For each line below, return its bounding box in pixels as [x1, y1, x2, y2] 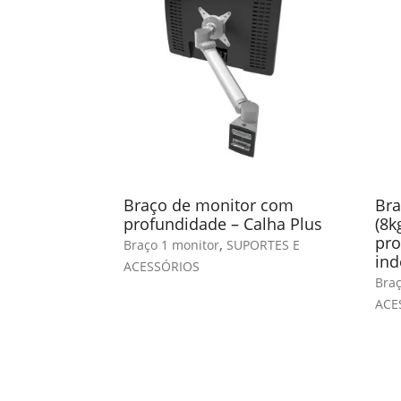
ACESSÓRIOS [124, 258, 200, 276]
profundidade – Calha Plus [124, 213, 322, 235]
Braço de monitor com [124, 194, 294, 217]
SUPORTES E [226, 236, 300, 254]
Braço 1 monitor [124, 236, 219, 254]
